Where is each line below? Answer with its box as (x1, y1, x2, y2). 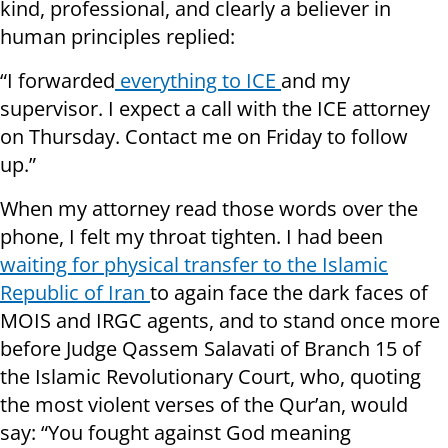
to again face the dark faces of (150, 279, 428, 307)
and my (281, 67, 350, 95)
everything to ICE (115, 67, 281, 95)
